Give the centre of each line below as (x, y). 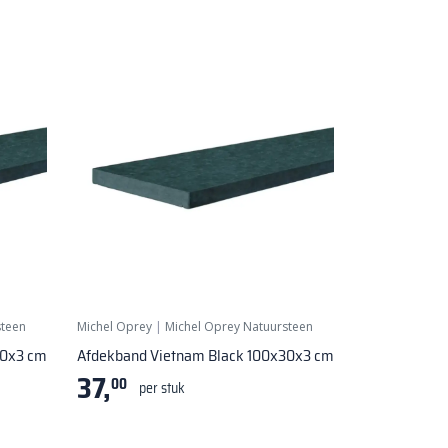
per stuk (162, 387)
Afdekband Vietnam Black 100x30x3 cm (205, 355)
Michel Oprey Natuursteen (239, 326)
